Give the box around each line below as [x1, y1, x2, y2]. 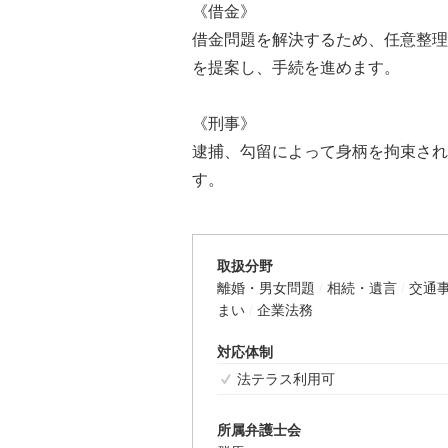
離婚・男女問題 [217, 279, 315, 296]
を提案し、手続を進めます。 [192, 58, 400, 76]
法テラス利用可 [237, 370, 335, 387]
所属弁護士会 [217, 421, 301, 438]
